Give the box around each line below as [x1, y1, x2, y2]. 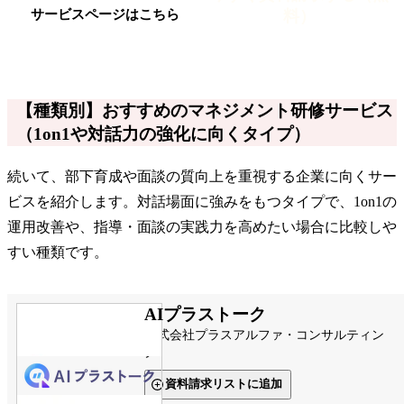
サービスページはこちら [30, 7, 179, 23]
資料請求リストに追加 [164, 377, 282, 391]
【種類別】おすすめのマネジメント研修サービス [16, 100, 393, 120]
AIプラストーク [143, 304, 266, 324]
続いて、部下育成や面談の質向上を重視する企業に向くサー [7, 168, 397, 184]
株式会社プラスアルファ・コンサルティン [143, 327, 384, 342]
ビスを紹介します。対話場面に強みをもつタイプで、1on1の [7, 193, 397, 209]
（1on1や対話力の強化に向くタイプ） [16, 124, 310, 143]
